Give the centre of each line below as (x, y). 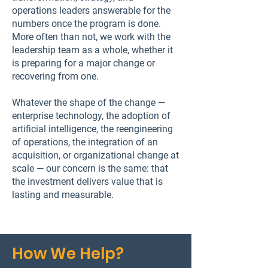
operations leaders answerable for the (91, 10)
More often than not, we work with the (91, 37)
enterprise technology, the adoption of (91, 116)
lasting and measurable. (63, 195)
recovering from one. (55, 76)
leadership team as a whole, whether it (92, 50)
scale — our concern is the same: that (90, 168)
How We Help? (68, 254)
